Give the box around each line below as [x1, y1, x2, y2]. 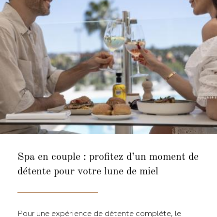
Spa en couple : [17, 151, 89, 162]
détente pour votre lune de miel [17, 166, 158, 177]
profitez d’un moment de [89, 151, 199, 162]
